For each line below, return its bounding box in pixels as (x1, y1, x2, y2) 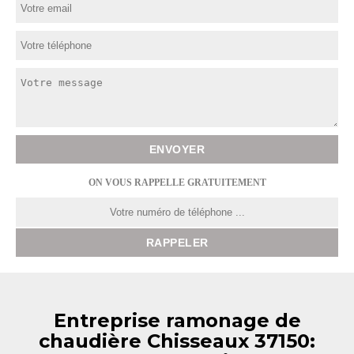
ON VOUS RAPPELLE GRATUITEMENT (88, 177, 266, 188)
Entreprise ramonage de (53, 309, 301, 332)
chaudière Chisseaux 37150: (39, 330, 315, 352)
